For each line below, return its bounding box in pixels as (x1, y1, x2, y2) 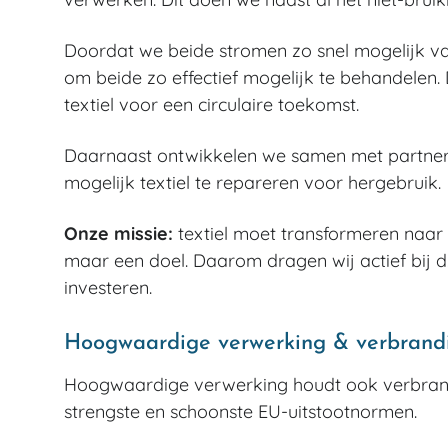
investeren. (64, 276, 157, 299)
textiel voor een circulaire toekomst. (64, 93, 364, 116)
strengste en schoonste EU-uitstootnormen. (64, 400, 422, 423)
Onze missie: (64, 222, 173, 245)
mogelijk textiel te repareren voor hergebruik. (64, 171, 446, 194)
